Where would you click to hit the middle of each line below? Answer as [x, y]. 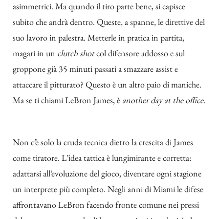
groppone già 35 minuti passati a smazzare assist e [95, 68]
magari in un [35, 53]
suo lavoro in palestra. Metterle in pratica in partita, [99, 37]
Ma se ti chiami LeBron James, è [67, 100]
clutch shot [76, 53]
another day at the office [163, 100]
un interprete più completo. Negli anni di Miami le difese [108, 189]
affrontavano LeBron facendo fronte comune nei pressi [106, 205]
